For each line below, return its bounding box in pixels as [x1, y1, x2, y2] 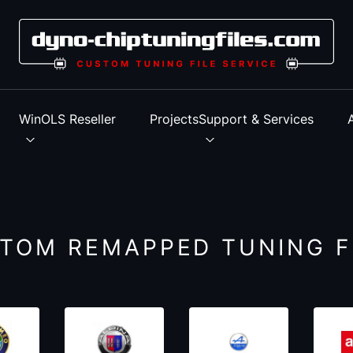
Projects [149, 111, 199, 128]
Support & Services [198, 111, 314, 128]
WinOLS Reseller [19, 111, 117, 128]
